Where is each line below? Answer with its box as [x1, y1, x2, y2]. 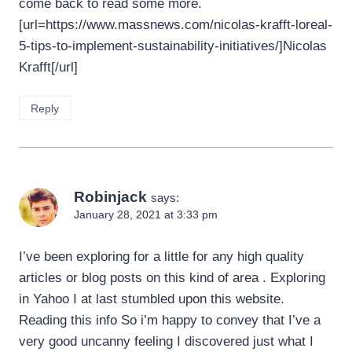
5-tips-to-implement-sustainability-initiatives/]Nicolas [19, 38, 327, 53]
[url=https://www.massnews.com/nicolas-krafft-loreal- [19, 16, 332, 32]
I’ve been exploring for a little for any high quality [19, 248, 304, 264]
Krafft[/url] [19, 59, 78, 75]
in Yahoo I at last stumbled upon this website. [19, 291, 284, 306]
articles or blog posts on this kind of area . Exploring [19, 269, 325, 285]
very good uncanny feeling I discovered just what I [19, 333, 313, 349]
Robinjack [74, 188, 147, 205]
